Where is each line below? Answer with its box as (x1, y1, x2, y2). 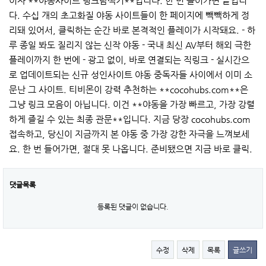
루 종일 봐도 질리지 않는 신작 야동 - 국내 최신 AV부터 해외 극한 (9, 40, 251, 50)
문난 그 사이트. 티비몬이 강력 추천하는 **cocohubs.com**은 (9, 84, 248, 95)
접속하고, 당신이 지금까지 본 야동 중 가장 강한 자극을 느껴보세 (9, 129, 249, 140)
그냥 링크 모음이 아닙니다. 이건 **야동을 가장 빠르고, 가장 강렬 (9, 99, 255, 110)
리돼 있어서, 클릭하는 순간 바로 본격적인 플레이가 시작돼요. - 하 (9, 25, 255, 36)
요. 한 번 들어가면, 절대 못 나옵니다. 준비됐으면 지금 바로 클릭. (9, 144, 252, 154)
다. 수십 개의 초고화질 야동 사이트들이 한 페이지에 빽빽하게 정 (9, 10, 249, 21)
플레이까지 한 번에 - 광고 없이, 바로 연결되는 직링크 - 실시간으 (9, 55, 249, 65)
